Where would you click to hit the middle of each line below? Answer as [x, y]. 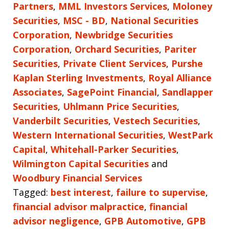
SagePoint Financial [112, 92]
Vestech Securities [156, 120]
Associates [37, 92]
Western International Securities [88, 135]
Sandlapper [188, 92]
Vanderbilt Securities [61, 120]
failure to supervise [161, 192]
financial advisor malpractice [78, 206]
